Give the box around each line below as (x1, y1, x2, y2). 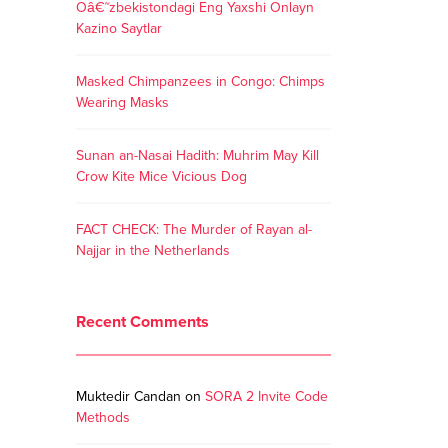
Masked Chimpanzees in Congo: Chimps (76, 73, 325, 90)
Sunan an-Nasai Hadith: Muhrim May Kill (76, 147, 319, 164)
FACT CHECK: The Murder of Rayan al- (76, 221, 312, 238)
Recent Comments (76, 312, 209, 332)
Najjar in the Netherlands (76, 242, 230, 259)
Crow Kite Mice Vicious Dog (76, 168, 247, 185)
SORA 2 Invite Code (205, 388, 328, 405)
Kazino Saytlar (76, 20, 162, 37)
